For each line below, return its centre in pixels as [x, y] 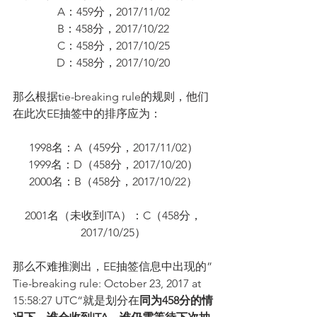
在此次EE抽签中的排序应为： [87, 114]
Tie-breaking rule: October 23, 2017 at [108, 284]
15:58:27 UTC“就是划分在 [76, 301]
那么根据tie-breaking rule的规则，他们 [111, 97]
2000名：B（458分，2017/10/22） [113, 182]
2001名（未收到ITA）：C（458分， [113, 216]
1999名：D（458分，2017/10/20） [113, 165]
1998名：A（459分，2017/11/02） [113, 148]
